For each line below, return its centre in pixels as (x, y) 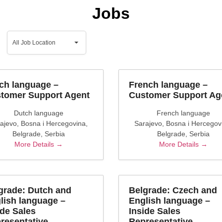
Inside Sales (155, 211)
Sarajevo (148, 123)
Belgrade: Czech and (173, 190)
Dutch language (38, 113)
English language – (169, 201)
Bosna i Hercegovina (54, 123)
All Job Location (34, 43)
